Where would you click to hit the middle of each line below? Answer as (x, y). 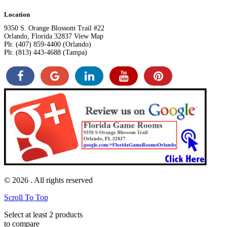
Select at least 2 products (43, 214)
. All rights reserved (62, 180)
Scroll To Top (26, 197)
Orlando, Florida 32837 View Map (54, 36)
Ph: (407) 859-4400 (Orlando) (48, 44)
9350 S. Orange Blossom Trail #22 (54, 28)
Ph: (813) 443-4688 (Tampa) (46, 52)
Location (17, 14)
